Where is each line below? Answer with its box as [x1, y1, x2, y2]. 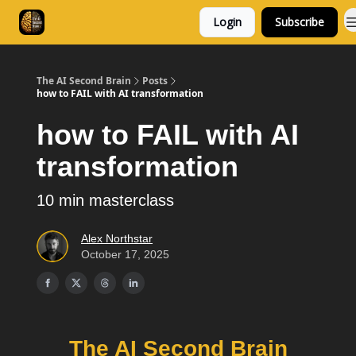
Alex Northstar [81, 232, 153, 245]
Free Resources [124, 17, 193, 30]
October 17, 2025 [81, 248, 169, 261]
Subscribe [275, 14, 324, 29]
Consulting [64, 17, 111, 30]
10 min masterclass [37, 192, 174, 209]
